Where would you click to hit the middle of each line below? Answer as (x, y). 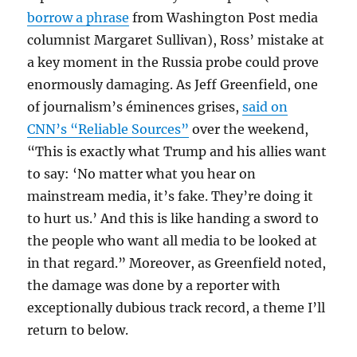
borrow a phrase (78, 17)
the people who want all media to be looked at (173, 240)
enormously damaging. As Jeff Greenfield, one (173, 84)
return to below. (78, 330)
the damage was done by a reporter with (154, 285)
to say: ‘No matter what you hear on (142, 173)
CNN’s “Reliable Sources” (108, 129)
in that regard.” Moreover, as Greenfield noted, (177, 263)
